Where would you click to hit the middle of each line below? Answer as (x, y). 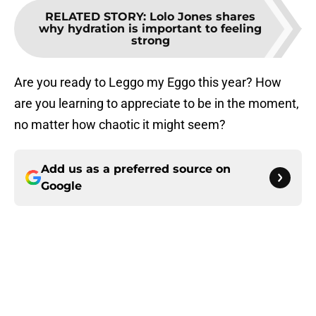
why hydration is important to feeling (150, 29)
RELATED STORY (94, 17)
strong (150, 41)
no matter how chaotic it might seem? (120, 125)
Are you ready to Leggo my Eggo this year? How (148, 83)
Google (61, 186)
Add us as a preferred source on (136, 169)
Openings (215, 289)
